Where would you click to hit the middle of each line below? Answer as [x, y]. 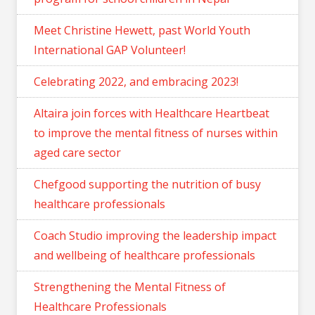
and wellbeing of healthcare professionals [144, 255]
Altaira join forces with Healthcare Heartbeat [152, 113]
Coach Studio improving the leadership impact [155, 235]
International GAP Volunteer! [110, 50]
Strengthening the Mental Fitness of [130, 287]
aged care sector [77, 152]
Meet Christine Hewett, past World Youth [142, 30]
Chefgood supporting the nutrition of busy [147, 184]
